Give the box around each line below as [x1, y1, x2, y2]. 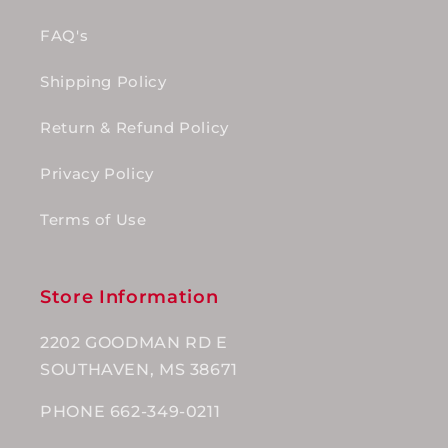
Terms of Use [40, 211, 147, 230]
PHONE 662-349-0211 [40, 402, 221, 422]
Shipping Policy [40, 73, 167, 92]
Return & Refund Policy [40, 119, 229, 138]
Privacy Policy [40, 165, 154, 184]
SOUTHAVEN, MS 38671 [40, 359, 238, 379]
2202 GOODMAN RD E [40, 332, 228, 352]
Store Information [40, 285, 219, 307]
